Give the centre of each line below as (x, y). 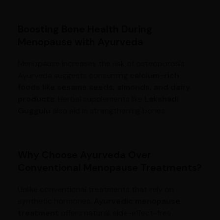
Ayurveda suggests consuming (73, 76)
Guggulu (34, 111)
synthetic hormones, (55, 201)
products (36, 99)
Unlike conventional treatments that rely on (96, 190)
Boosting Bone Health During (85, 29)
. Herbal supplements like (99, 99)
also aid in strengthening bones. (108, 111)
